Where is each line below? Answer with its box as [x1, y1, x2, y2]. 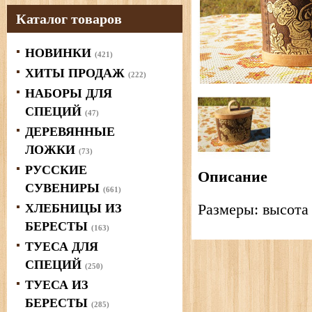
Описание [197, 167, 267, 185]
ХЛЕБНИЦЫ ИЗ [25, 201, 122, 215]
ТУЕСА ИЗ [25, 278, 88, 292]
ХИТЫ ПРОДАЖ [25, 66, 128, 80]
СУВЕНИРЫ [25, 181, 103, 195]
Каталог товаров [16, 11, 122, 26]
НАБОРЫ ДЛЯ [25, 86, 112, 100]
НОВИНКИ [25, 46, 95, 60]
